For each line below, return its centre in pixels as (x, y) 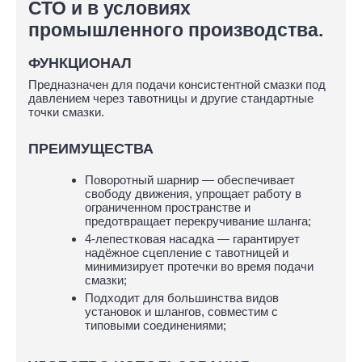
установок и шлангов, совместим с (181, 311)
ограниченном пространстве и (168, 207)
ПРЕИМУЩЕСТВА (91, 148)
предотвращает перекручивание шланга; (198, 221)
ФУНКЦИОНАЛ (80, 63)
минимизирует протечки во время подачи (199, 266)
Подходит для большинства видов (182, 297)
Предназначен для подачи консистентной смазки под (177, 84)
